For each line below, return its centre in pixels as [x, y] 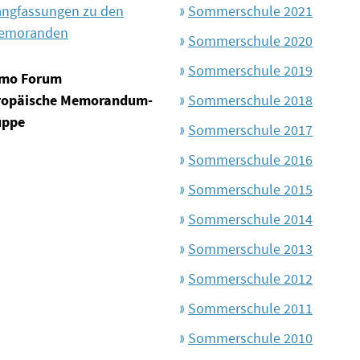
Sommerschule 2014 [250, 219]
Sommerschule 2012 [250, 279]
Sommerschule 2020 [250, 41]
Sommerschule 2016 [250, 160]
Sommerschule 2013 [250, 249]
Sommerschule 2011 [250, 309]
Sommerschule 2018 [250, 100]
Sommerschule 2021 [250, 11]
